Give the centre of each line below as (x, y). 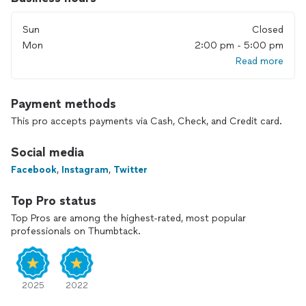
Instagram (85, 170)
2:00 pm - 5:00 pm (239, 45)
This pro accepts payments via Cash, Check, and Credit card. (147, 121)
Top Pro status (54, 201)
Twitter (130, 170)
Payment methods (64, 104)
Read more (260, 61)
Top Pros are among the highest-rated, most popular (128, 218)
